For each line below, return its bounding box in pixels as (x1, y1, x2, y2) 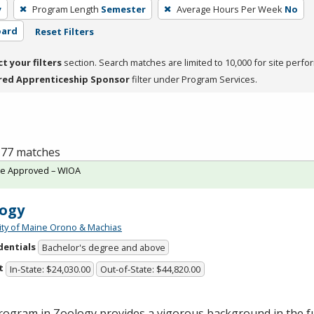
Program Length (32, 2, 99, 15)
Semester (100, 2, 146, 15)
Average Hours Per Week (176, 2, 282, 15)
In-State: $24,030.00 (9, 262, 90, 275)
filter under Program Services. (130, 72, 257, 86)
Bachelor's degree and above (41, 241, 165, 254)
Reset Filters (34, 25, 94, 38)
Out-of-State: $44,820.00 (100, 262, 201, 275)
